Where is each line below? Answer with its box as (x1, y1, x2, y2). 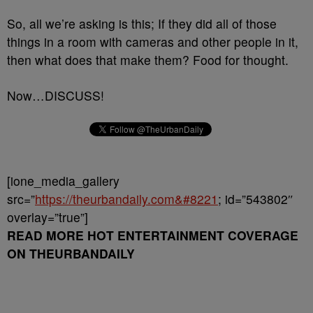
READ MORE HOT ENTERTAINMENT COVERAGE (7, 226, 298, 244)
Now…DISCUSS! (7, 87, 104, 104)
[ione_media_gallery (7, 172, 119, 189)
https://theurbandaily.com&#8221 (35, 190, 218, 208)
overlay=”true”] (7, 208, 88, 226)
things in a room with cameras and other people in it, (7, 33, 298, 50)
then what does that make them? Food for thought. (7, 51, 289, 68)
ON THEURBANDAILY (7, 245, 135, 262)
